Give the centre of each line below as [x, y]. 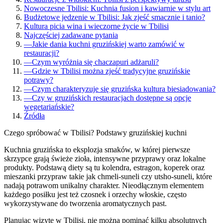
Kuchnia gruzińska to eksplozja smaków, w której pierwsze [97, 149]
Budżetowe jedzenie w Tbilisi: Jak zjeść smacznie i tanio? [114, 17]
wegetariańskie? [49, 107]
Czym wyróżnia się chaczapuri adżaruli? [95, 62]
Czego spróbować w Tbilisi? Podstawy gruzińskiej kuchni [95, 132]
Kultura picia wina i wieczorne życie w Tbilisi [96, 26]
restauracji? [42, 53]
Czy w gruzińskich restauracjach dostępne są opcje [111, 98]
